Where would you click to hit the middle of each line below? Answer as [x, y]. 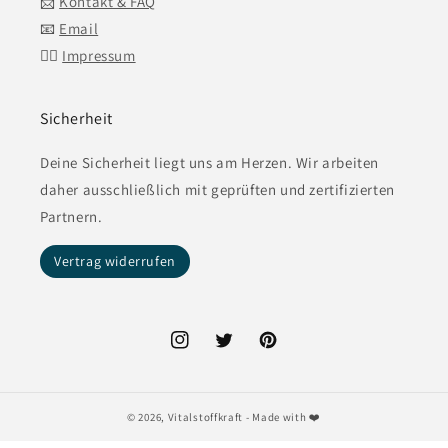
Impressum [99, 55]
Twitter [237, 350]
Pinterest [288, 350]
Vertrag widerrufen [115, 261]
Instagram [203, 350]
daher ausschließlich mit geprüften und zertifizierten [217, 189]
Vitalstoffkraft [205, 417]
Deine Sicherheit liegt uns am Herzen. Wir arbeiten [210, 162]
